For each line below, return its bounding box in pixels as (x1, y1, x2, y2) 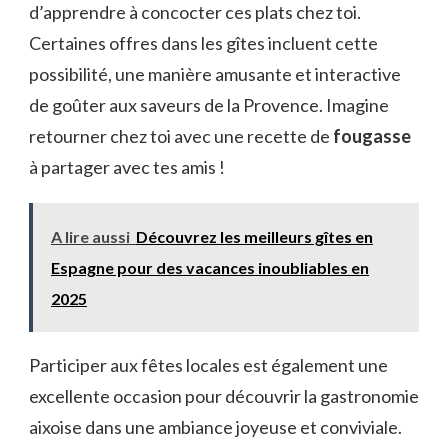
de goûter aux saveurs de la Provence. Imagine (29, 93, 389, 116)
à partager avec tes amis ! (29, 155, 225, 178)
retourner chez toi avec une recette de (29, 124, 333, 147)
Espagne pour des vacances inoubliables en (51, 257, 369, 277)
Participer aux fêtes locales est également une (29, 353, 388, 376)
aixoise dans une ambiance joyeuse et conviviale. (29, 415, 402, 438)
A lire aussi (51, 226, 130, 246)
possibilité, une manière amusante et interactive (29, 62, 401, 85)
